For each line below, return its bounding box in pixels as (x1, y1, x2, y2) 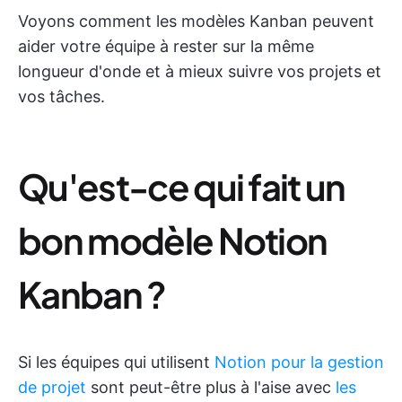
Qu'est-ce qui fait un (18, 163, 345, 209)
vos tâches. (18, 87, 105, 106)
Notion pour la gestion (214, 353, 384, 371)
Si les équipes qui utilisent (18, 353, 214, 371)
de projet (18, 378, 86, 397)
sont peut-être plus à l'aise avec (86, 378, 336, 397)
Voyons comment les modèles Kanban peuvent (18, 12, 374, 31)
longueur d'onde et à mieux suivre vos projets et (18, 62, 381, 81)
